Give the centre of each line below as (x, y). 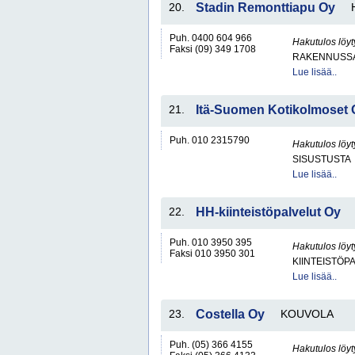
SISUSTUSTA (322, 159)
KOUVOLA (307, 314)
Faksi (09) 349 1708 (213, 49)
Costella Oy (230, 314)
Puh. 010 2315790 (210, 140)
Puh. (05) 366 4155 (211, 345)
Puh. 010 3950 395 (211, 242)
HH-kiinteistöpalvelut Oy (268, 212)
